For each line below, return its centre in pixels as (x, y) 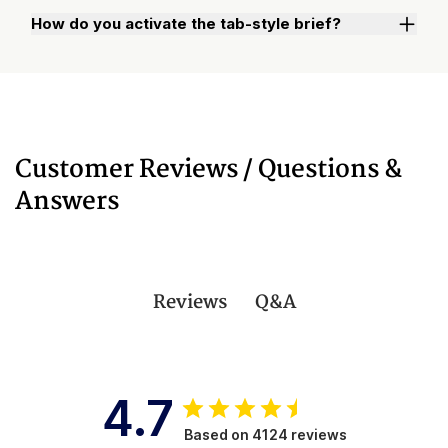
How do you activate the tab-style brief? (186, 23)
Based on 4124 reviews (265, 434)
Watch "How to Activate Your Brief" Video (224, 70)
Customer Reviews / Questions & (208, 169)
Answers (67, 201)
